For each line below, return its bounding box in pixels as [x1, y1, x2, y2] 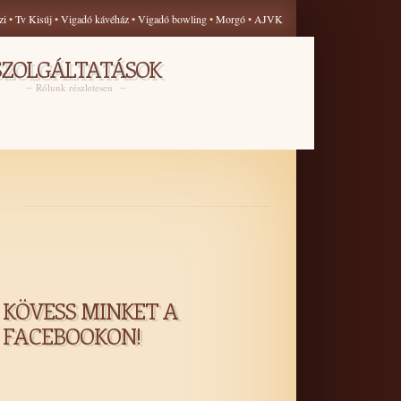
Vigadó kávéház [61, 12, 129, 26]
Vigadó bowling [138, 12, 209, 26]
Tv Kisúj [15, 12, 52, 26]
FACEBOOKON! [3, 321, 141, 350]
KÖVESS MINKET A [3, 296, 178, 325]
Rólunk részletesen [35, 81, 116, 94]
